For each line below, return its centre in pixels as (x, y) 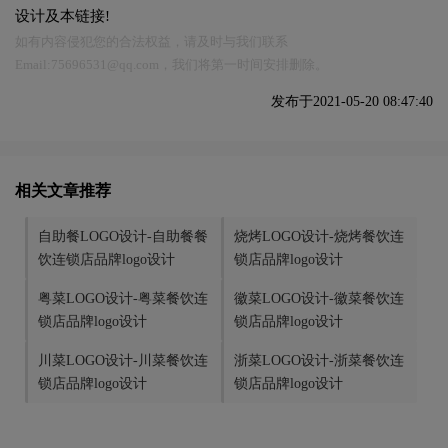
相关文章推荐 (63, 191)
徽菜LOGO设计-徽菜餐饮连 (319, 299)
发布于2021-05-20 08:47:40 (352, 102)
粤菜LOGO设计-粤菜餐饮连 (123, 299)
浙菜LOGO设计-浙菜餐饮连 (319, 361)
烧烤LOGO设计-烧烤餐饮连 (319, 237)
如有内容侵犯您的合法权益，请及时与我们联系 (151, 42)
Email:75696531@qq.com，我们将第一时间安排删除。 (171, 65)
